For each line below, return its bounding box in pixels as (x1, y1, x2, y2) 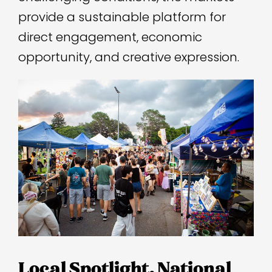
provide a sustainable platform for (18, 8, 226, 25)
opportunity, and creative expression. (18, 48, 239, 66)
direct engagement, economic (18, 28, 202, 46)
